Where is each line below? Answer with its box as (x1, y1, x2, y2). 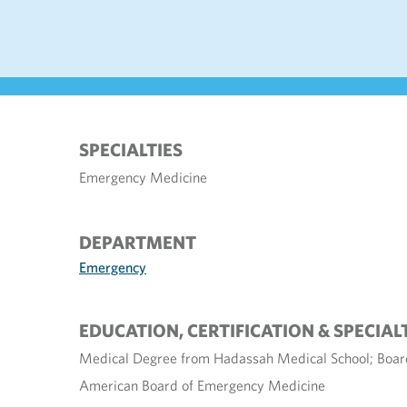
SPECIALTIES (79, 138, 183, 161)
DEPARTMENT (79, 231, 196, 253)
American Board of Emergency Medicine (79, 376, 325, 394)
